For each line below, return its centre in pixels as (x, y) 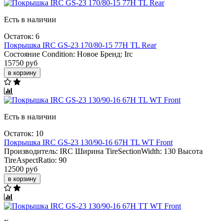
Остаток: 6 (22, 36)
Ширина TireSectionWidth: (118, 151)
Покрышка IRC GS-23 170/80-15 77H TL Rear (80, 45)
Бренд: (111, 54)
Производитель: (31, 151)
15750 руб (21, 63)
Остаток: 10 (24, 133)
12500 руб (21, 169)
